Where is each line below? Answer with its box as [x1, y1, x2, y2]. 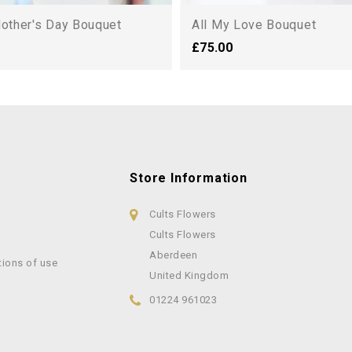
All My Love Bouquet [192, 17, 317, 32]
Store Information [130, 170, 247, 185]
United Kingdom [149, 269, 229, 281]
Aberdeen [149, 249, 198, 261]
